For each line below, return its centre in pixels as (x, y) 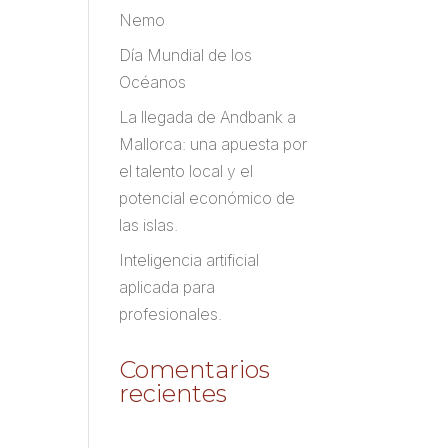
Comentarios (195, 369)
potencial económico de (207, 198)
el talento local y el (186, 171)
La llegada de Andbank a (208, 117)
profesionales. (171, 314)
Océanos (153, 82)
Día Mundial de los (186, 55)
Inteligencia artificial (189, 260)
